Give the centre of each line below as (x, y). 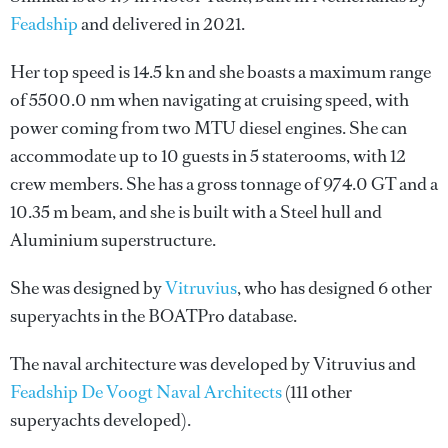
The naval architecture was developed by (161, 364)
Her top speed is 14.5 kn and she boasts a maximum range (220, 72)
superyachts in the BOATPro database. (153, 316)
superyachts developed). (100, 420)
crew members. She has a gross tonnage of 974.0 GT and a (224, 184)
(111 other (317, 392)
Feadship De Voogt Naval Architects (146, 392)
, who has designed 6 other (334, 288)
